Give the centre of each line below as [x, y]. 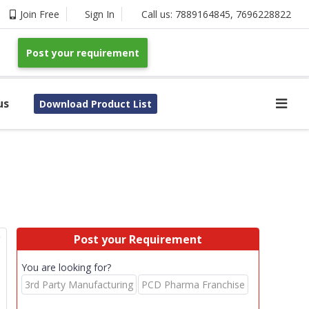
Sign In [100, 14]
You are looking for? [66, 267]
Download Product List [95, 104]
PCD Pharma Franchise [193, 285]
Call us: [158, 14]
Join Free [40, 14]
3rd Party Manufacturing [79, 285]
